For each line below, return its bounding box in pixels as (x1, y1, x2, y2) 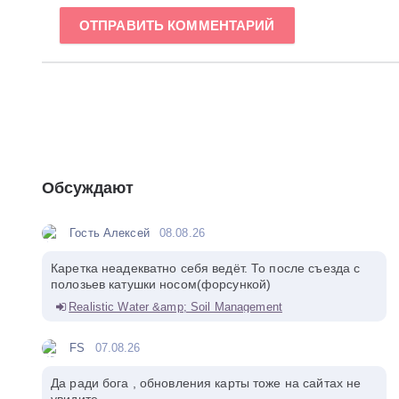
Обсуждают (42, 179, 134, 198)
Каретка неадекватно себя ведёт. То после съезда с (51, 261, 361, 276)
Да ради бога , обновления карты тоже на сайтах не (51, 376, 362, 391)
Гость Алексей (69, 226, 150, 240)
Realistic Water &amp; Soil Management (69, 300, 282, 314)
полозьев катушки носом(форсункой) (51, 277, 272, 292)
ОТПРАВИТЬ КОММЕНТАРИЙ (79, 18, 275, 34)
